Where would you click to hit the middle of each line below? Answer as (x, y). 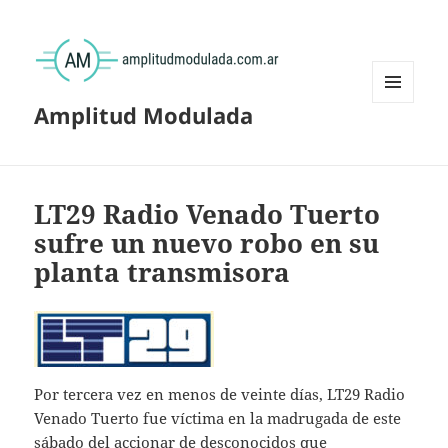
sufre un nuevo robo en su (207, 243)
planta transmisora (162, 272)
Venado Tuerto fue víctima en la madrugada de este (218, 418)
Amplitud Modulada (144, 115)
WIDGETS (400, 145)
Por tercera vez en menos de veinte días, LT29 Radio (220, 394)
